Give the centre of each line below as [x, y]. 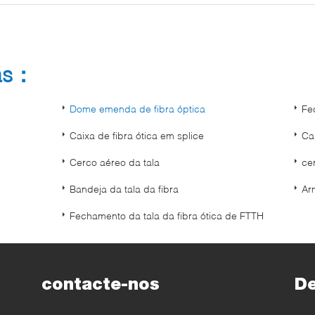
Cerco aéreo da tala [115, 162]
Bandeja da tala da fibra [124, 189]
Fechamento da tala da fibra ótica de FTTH [167, 216]
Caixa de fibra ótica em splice [137, 135]
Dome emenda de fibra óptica [137, 109]
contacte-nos [101, 284]
